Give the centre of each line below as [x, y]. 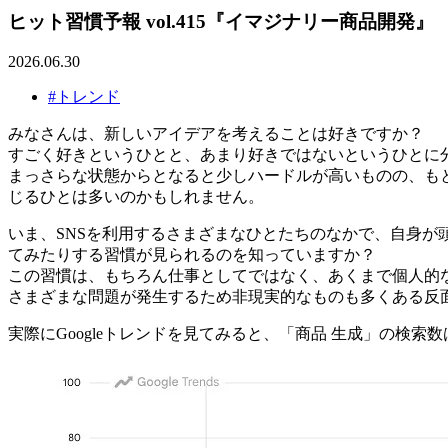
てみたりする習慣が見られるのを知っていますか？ [192, 255]
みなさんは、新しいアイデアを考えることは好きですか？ [216, 134]
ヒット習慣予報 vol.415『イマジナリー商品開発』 [221, 21]
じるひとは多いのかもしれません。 [136, 197]
